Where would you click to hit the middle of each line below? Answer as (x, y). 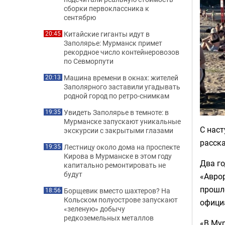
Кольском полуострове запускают (121, 200)
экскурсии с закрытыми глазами (119, 130)
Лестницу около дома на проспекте (122, 147)
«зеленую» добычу (94, 209)
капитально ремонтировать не (115, 165)
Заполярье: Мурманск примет (113, 43)
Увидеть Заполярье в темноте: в (116, 112)
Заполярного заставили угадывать (122, 87)
